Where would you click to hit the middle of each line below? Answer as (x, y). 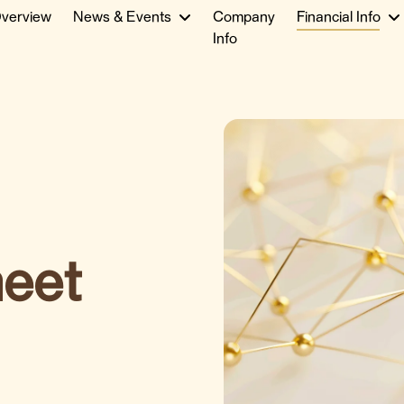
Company (244, 18)
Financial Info (339, 18)
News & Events (122, 18)
